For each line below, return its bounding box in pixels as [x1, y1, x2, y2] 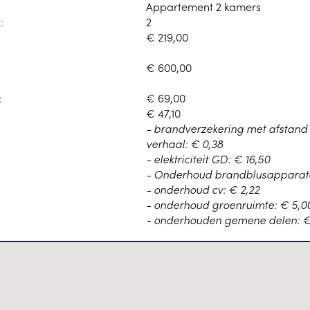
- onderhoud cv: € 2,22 [145, 181, 259, 197]
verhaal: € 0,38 [145, 136, 223, 152]
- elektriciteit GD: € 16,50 [145, 151, 270, 167]
